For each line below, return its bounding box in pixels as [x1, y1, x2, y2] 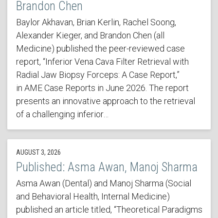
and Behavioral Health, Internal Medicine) [16, 191, 170, 202]
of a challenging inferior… [16, 109, 109, 120]
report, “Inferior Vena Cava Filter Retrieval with [16, 56, 189, 67]
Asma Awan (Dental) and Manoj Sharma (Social [16, 178, 191, 189]
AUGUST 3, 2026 [16, 148, 61, 157]
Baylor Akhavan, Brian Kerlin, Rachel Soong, [16, 17, 176, 28]
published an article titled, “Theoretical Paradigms [16, 204, 202, 215]
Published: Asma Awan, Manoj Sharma [16, 160, 198, 175]
